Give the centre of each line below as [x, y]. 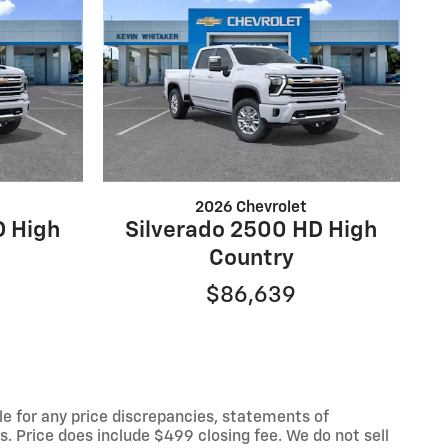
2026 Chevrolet [251, 208]
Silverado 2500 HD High [251, 231]
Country [251, 259]
